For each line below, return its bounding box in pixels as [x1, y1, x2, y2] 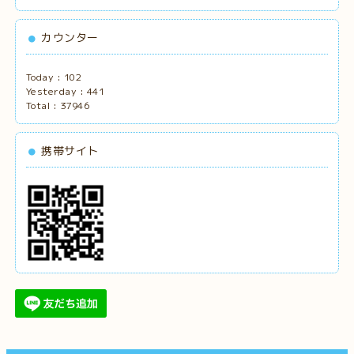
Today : [25, 70, 64, 84]
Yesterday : [25, 84, 87, 98]
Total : [25, 98, 60, 112]
